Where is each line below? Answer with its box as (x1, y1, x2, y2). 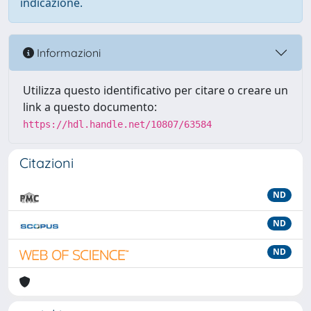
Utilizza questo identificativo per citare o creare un (23, 83, 288, 98)
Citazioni (19, 154, 74, 171)
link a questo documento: (23, 99, 157, 115)
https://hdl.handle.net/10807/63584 (23, 119, 212, 130)
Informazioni (34, 45, 101, 60)
